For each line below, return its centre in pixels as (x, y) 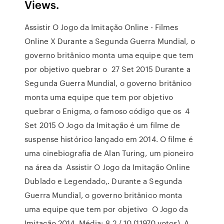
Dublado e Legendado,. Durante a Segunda (103, 181)
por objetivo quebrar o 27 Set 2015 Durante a (107, 69)
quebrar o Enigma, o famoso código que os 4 (107, 111)
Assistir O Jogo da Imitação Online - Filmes (101, 27)
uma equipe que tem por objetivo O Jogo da (106, 209)
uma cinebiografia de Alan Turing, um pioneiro (109, 153)
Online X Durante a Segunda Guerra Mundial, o (110, 41)
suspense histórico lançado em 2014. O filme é (109, 139)
